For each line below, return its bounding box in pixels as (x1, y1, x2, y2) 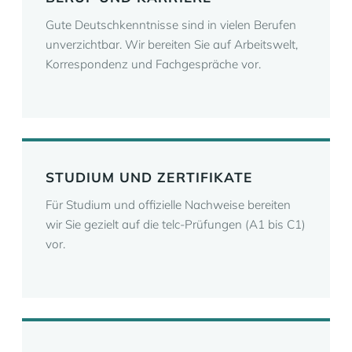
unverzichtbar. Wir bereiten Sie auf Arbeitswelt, (46, 37, 298, 52)
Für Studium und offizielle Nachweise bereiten (46, 197, 291, 212)
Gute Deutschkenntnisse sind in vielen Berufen (46, 17, 296, 32)
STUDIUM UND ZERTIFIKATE (46, 169, 252, 185)
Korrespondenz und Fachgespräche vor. (46, 57, 261, 71)
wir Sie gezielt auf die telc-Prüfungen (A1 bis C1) (46, 217, 306, 232)
